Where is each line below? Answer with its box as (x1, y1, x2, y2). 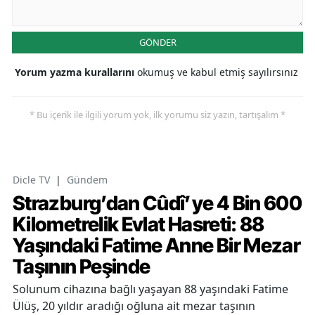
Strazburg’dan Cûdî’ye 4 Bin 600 (13, 191, 302, 215)
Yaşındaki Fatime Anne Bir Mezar (13, 233, 301, 257)
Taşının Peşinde (13, 254, 150, 278)
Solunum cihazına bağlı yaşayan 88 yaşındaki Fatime (13, 281, 288, 297)
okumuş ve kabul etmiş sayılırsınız (137, 65, 298, 79)
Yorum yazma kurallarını (15, 65, 137, 79)
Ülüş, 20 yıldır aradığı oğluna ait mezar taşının (13, 297, 255, 314)
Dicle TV (13, 172, 50, 186)
